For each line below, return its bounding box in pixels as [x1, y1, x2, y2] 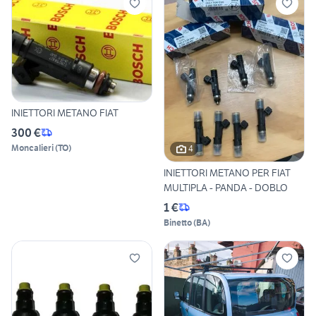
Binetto [164, 217, 192, 228]
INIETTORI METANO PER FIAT [164, 166, 291, 179]
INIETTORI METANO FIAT [11, 106, 119, 119]
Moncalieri [11, 142, 54, 153]
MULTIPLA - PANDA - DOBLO [164, 181, 288, 194]
